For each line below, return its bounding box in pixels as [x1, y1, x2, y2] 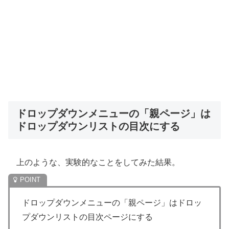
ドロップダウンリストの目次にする [16, 120, 180, 132]
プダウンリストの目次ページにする [22, 213, 153, 222]
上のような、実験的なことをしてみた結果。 [8, 158, 180, 167]
